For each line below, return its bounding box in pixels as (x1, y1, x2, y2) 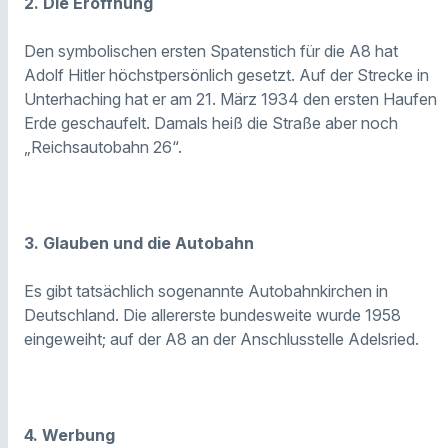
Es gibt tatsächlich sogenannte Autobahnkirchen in (24, 280, 388, 301)
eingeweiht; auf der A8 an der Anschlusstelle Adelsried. (24, 328, 419, 349)
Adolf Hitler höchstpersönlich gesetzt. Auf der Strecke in (24, 64, 429, 85)
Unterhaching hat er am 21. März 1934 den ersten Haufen (24, 88, 437, 109)
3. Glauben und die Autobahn (24, 232, 254, 253)
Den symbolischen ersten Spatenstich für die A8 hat (24, 40, 398, 61)
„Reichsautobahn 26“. (24, 136, 182, 157)
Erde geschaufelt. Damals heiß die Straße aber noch (24, 112, 398, 133)
